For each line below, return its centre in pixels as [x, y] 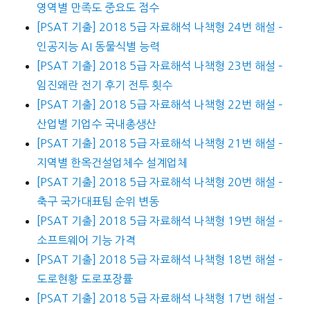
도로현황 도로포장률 [84, 279]
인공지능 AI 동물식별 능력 [98, 47]
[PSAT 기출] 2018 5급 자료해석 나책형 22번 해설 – [159, 105]
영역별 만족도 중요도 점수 [98, 8]
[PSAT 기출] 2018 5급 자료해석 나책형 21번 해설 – [159, 144]
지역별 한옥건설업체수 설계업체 [112, 163]
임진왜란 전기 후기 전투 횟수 [104, 85]
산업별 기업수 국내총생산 [96, 124]
